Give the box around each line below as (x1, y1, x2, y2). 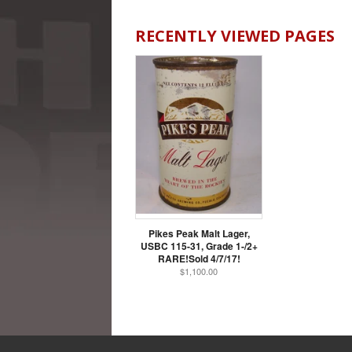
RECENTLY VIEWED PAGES (135, 24, 335, 46)
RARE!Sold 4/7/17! (157, 251, 240, 266)
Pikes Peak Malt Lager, (148, 225, 250, 240)
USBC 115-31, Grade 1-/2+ (140, 238, 258, 253)
